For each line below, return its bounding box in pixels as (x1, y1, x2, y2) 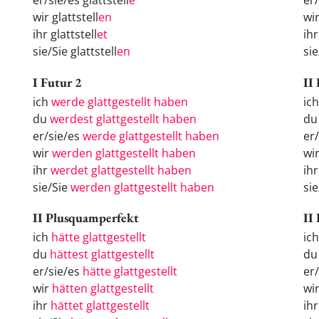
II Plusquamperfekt (33, 209, 139, 226)
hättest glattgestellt (50, 246, 155, 263)
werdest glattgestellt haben (50, 110, 197, 127)
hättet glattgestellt (51, 298, 150, 314)
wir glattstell (33, 9, 98, 26)
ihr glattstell (33, 26, 97, 43)
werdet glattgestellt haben (51, 162, 192, 178)
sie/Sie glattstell (33, 43, 117, 60)
